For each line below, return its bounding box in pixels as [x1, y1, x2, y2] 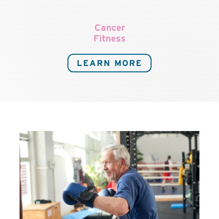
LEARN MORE [77, 58, 142, 67]
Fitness [93, 33, 126, 44]
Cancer [94, 22, 125, 33]
